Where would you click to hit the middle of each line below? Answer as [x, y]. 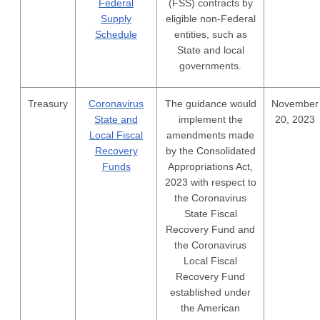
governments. [210, 66]
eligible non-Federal [210, 19]
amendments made [210, 135]
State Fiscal [210, 214]
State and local [210, 50]
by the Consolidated [210, 151]
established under [210, 292]
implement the [210, 119]
